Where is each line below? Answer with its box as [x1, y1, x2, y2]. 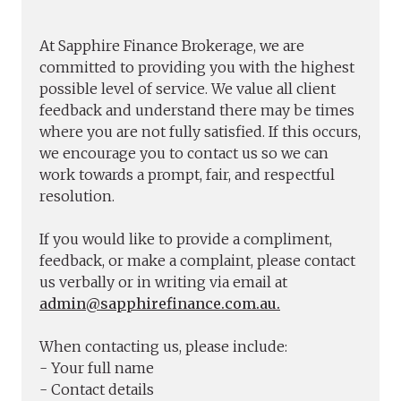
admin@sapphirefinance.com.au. [39, 294, 280, 312]
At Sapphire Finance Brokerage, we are [39, 37, 304, 55]
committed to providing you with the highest [39, 58, 354, 76]
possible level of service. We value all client [39, 80, 336, 98]
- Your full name [39, 359, 154, 377]
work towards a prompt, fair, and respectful [39, 166, 335, 183]
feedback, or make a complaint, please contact [39, 252, 355, 269]
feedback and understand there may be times [39, 101, 354, 119]
